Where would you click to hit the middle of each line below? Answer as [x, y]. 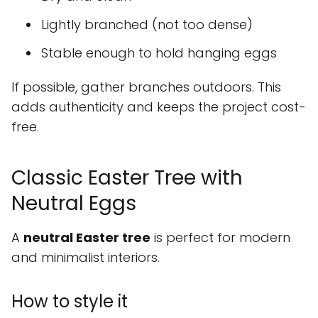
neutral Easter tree [87, 238]
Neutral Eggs [74, 204]
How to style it [70, 302]
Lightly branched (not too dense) [147, 25]
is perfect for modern [220, 238]
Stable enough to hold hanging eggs [159, 53]
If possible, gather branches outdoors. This [146, 87]
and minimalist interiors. [86, 258]
